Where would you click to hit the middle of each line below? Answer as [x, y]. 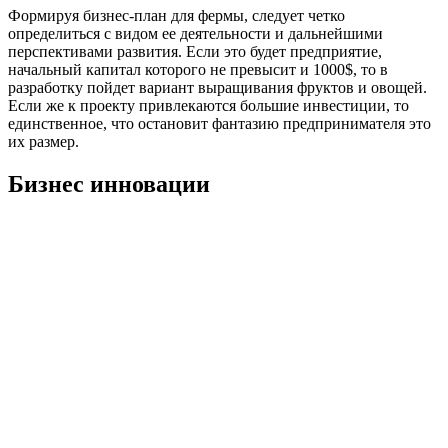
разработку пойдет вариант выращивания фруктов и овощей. [217, 88]
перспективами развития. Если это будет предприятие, [195, 52]
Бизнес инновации [109, 184]
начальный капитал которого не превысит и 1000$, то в [198, 70]
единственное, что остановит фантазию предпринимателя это [219, 124]
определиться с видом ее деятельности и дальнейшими [195, 34]
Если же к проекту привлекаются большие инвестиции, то [208, 106]
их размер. [43, 142]
